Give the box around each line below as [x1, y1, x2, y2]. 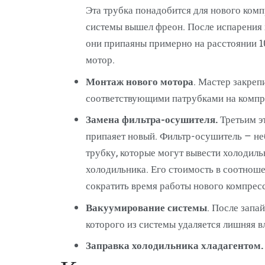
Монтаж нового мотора [85, 74, 193, 88]
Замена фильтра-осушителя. [85, 112, 218, 126]
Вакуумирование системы [85, 200, 207, 214]
